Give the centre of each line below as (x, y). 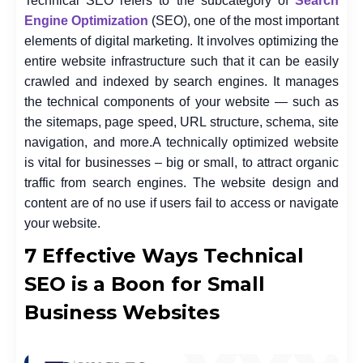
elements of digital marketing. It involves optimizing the (181, 41)
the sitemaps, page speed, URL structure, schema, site (181, 122)
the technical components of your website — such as (181, 102)
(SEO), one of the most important (244, 21)
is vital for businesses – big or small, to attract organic (181, 162)
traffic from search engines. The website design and (181, 183)
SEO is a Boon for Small (145, 284)
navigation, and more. (89, 142)
